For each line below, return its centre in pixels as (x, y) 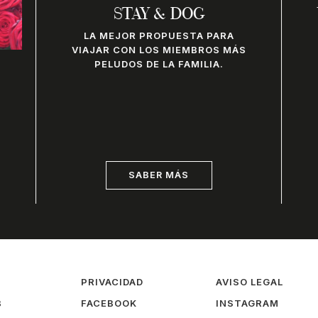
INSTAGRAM (247, 303)
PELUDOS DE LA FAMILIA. (159, 64)
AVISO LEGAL (250, 281)
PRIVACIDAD (112, 281)
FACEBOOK (109, 303)
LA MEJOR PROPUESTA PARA (159, 36)
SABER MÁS (159, 175)
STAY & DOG (159, 16)
